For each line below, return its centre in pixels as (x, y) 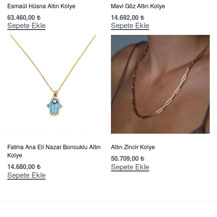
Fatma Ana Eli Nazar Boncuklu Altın (54, 147)
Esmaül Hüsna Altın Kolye (41, 5)
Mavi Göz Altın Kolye (138, 5)
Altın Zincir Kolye (133, 147)
